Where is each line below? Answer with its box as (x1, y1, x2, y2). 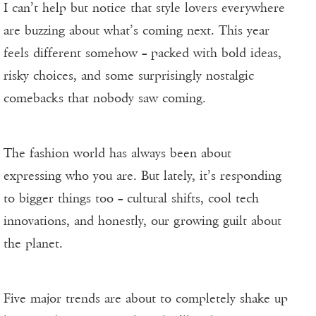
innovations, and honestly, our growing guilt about (4, 213, 281, 229)
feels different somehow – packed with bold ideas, (4, 45, 281, 61)
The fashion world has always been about (4, 145, 231, 162)
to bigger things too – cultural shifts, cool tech (4, 190, 259, 207)
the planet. (4, 236, 63, 252)
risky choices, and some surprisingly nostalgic (4, 68, 254, 84)
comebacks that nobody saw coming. (4, 90, 206, 107)
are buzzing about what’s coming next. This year (4, 23, 269, 39)
